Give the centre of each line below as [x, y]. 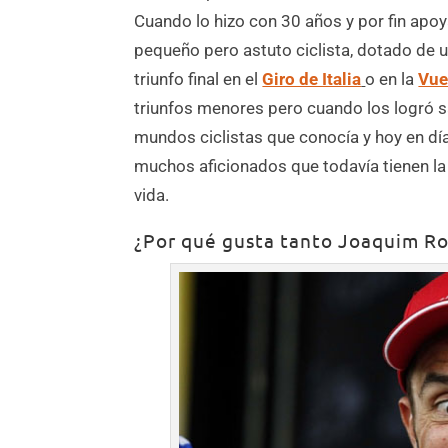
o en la [392, 79]
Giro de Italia [312, 79]
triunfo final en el [198, 79]
